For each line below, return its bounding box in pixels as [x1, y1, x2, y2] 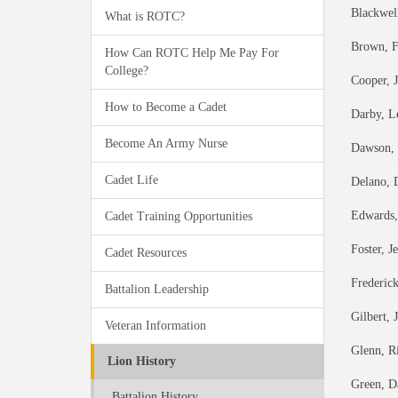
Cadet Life [105, 172, 158, 187]
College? [105, 63, 148, 77]
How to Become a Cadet [105, 99, 227, 114]
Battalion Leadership [105, 282, 209, 296]
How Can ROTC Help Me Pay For [105, 45, 279, 60]
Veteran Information [105, 318, 206, 332]
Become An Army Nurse [105, 136, 227, 150]
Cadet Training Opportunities [105, 209, 252, 223]
